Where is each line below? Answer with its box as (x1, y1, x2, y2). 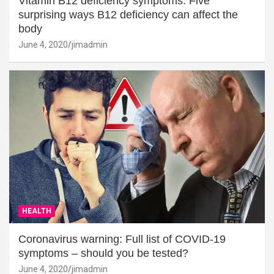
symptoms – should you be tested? (18, 247, 188, 260)
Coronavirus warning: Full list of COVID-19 (18, 233, 226, 246)
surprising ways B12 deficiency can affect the (18, 8, 238, 21)
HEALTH (22, 207, 51, 216)
